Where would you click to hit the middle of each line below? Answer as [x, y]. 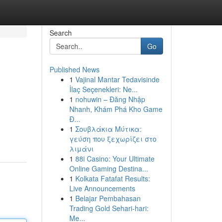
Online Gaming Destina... [109, 168]
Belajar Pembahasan [108, 198]
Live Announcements [102, 188]
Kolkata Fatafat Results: [112, 178]
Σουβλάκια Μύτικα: [108, 129]
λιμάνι [81, 149]
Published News [74, 69]
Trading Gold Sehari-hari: [109, 208]
